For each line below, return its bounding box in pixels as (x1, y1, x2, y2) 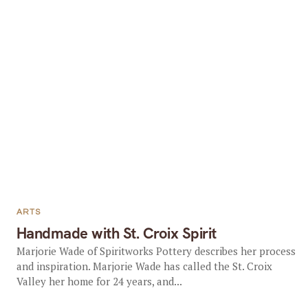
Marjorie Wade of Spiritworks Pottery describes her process (16, 244, 296, 258)
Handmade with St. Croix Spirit (16, 223, 217, 243)
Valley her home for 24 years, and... (16, 274, 182, 288)
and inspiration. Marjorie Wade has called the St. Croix (16, 259, 272, 273)
